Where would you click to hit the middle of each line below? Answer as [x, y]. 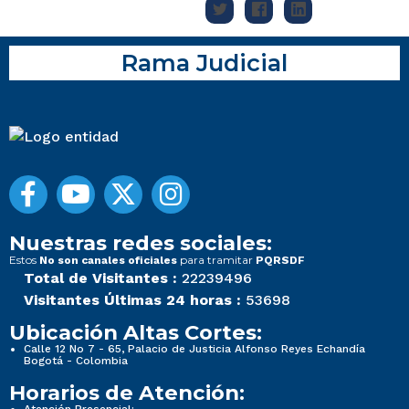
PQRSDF [280, 261]
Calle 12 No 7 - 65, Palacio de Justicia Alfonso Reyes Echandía [194, 349]
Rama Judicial [204, 63]
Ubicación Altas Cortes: [136, 333]
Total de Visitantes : [100, 278]
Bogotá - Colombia [76, 361]
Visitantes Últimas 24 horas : [132, 300]
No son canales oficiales [108, 261]
